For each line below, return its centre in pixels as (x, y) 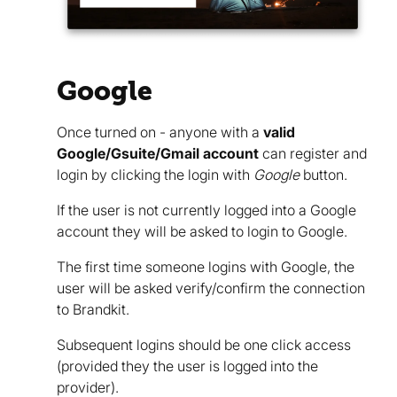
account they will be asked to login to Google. (202, 231)
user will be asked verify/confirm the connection (211, 288)
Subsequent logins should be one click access (204, 344)
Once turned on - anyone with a (160, 132)
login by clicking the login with (155, 174)
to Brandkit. (93, 309)
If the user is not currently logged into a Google (206, 210)
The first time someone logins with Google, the (206, 266)
